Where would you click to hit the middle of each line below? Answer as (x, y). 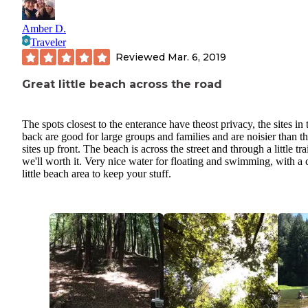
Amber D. (44, 29)
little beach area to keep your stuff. (97, 174)
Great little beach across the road (122, 85)
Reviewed (142, 57)
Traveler (48, 43)
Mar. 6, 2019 (197, 57)
